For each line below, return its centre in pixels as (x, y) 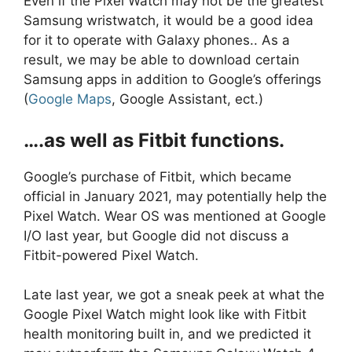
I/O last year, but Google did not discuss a (156, 235)
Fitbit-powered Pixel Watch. (111, 255)
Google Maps (70, 99)
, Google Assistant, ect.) (187, 99)
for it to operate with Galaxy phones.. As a (157, 40)
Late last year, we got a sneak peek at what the (174, 295)
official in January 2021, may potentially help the (175, 196)
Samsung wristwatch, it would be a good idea (169, 21)
